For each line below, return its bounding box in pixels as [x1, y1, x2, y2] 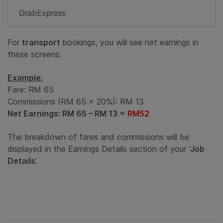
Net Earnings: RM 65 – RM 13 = [7, 109, 127, 119]
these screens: [7, 49, 61, 60]
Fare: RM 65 [7, 85, 54, 95]
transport [22, 37, 62, 48]
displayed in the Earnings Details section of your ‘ [7, 144, 190, 154]
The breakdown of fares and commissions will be [7, 132, 189, 142]
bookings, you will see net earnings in [62, 37, 199, 48]
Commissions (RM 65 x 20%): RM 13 [7, 97, 144, 107]
